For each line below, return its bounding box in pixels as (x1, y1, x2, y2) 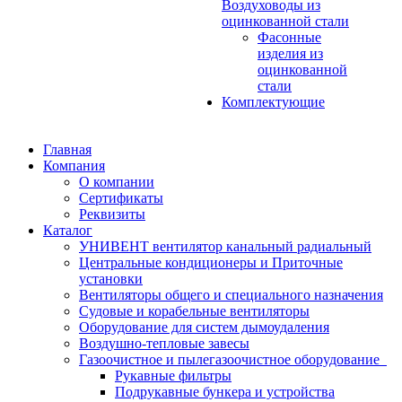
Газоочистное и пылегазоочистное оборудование (79, 352, 387, 367)
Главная (43, 142, 92, 157)
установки (79, 271, 143, 286)
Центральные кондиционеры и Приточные (79, 255, 343, 270)
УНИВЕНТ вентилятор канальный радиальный (79, 239, 371, 254)
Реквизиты (79, 206, 145, 222)
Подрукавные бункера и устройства (115, 384, 335, 399)
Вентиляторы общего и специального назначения (79, 287, 383, 302)
